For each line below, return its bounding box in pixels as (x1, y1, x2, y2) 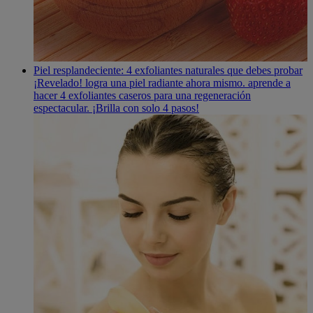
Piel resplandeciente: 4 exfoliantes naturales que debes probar (34, 64, 303, 77)
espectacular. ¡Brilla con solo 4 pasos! (34, 102, 199, 115)
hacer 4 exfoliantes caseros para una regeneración (34, 89, 251, 102)
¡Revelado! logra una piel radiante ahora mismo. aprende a (34, 77, 291, 89)
